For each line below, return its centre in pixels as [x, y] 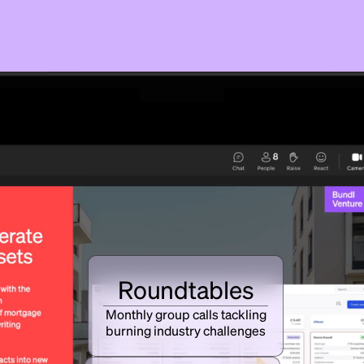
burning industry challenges [186, 331]
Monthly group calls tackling [186, 314]
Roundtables [186, 290]
